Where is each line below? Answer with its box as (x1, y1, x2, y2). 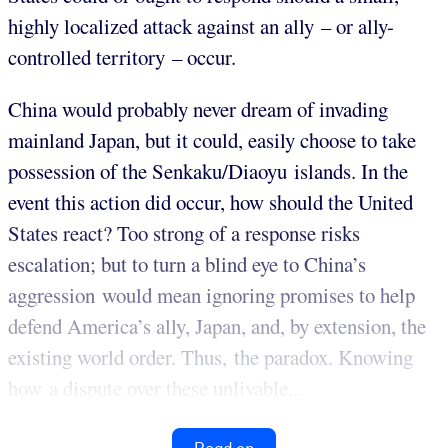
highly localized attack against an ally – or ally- (8, 12, 394, 41)
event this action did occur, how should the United (8, 188, 413, 217)
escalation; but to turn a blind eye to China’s (8, 250, 366, 279)
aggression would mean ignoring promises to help (8, 281, 415, 310)
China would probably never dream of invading (8, 95, 388, 124)
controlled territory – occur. (8, 43, 236, 72)
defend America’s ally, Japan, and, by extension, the (8, 312, 426, 341)
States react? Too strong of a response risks (8, 219, 360, 248)
